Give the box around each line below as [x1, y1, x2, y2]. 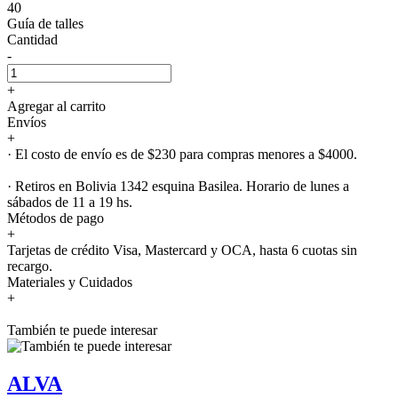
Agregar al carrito [7, 98, 106, 114]
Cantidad [7, 31, 58, 47]
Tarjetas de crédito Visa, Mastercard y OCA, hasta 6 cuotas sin [7, 242, 357, 258]
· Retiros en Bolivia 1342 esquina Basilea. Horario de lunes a [7, 178, 349, 194]
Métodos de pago [7, 210, 104, 226]
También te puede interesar [7, 322, 157, 338]
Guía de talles [7, 15, 84, 31]
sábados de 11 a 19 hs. [7, 194, 132, 210]
